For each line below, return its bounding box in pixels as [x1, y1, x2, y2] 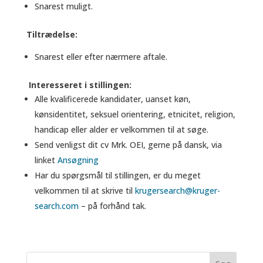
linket [34, 154, 58, 166]
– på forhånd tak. [78, 200, 149, 212]
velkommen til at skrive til [34, 185, 135, 197]
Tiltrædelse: [26, 29, 77, 41]
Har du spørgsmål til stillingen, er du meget [34, 170, 201, 181]
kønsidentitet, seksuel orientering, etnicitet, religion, [34, 109, 235, 120]
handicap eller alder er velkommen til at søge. [34, 124, 208, 136]
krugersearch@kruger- [134, 185, 220, 197]
